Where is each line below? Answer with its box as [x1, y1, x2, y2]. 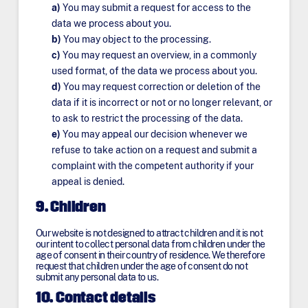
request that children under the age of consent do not [35, 261, 248, 272]
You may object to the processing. [63, 33, 212, 45]
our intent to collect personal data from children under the [35, 239, 265, 250]
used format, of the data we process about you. [52, 65, 258, 76]
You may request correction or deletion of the [63, 80, 261, 92]
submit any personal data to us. [35, 272, 159, 283]
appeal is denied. [52, 175, 125, 187]
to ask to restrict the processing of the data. [52, 112, 243, 124]
